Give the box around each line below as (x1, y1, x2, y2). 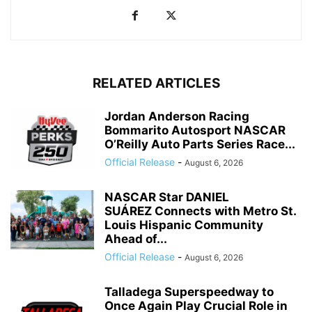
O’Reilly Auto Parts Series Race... (104, 137, 295, 152)
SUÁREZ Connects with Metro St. (104, 204, 296, 219)
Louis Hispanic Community (104, 218, 263, 233)
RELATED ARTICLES (92, 75, 220, 92)
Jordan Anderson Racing (104, 109, 249, 124)
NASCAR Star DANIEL (104, 190, 229, 205)
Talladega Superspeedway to (104, 285, 274, 299)
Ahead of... (104, 232, 167, 247)
